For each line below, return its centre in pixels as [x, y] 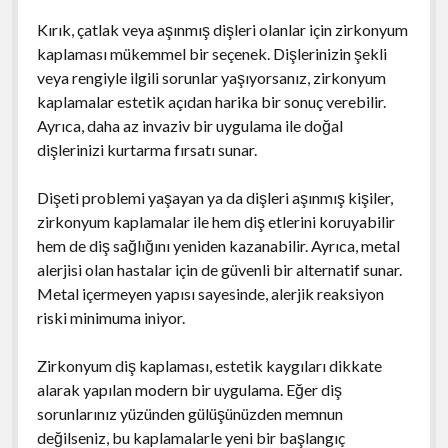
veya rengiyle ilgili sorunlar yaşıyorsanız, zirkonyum [211, 77]
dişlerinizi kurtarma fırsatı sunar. [146, 149]
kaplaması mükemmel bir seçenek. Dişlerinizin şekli [211, 53]
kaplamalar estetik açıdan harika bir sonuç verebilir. [211, 101]
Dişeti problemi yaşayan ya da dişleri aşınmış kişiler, [214, 197]
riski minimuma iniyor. [110, 317]
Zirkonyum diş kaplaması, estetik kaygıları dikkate [209, 365]
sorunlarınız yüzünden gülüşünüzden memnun [189, 413]
